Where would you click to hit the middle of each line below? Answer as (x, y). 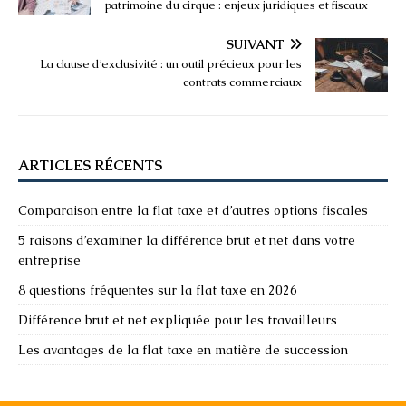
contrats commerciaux (242, 82)
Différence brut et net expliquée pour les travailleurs (178, 319)
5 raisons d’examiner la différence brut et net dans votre (187, 240)
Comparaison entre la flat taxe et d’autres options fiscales (193, 210)
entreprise (49, 260)
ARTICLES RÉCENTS (90, 165)
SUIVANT (256, 44)
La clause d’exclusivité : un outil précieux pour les (171, 63)
